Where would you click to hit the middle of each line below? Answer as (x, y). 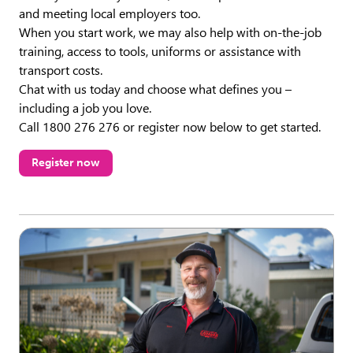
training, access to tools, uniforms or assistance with (160, 51)
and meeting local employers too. (110, 13)
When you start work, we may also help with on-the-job (170, 32)
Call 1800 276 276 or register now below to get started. (170, 127)
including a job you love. (85, 108)
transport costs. (61, 70)
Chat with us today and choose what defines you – (155, 89)
